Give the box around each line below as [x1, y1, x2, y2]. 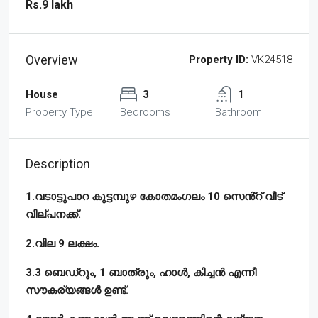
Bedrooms [120, 105, 171, 119]
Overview [26, 52, 78, 67]
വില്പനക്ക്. [26, 207, 81, 221]
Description [26, 155, 90, 171]
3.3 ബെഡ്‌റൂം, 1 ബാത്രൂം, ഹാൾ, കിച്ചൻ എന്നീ [26, 265, 256, 279]
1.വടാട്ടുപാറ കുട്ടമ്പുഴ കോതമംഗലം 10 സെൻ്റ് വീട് [26, 190, 283, 203]
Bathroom [214, 105, 262, 119]
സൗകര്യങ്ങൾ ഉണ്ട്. [26, 283, 128, 297]
